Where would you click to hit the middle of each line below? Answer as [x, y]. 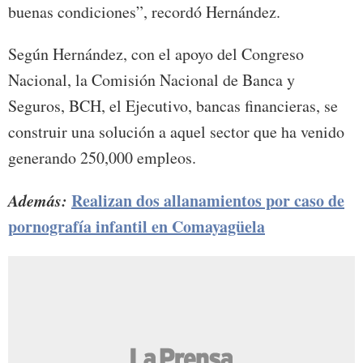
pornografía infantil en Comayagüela [137, 227]
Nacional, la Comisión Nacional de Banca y [152, 80]
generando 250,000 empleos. [102, 158]
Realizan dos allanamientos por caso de [208, 201]
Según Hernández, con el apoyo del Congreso [156, 54]
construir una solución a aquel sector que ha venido [176, 132]
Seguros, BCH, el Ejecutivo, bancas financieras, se [173, 106]
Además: [40, 201]
